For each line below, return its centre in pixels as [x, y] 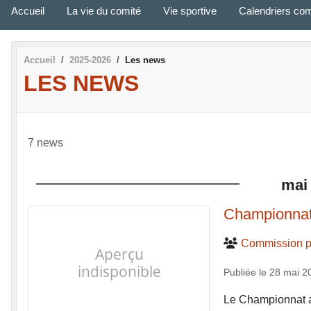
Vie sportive [190, 10]
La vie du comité [104, 10]
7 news [45, 142]
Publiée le [246, 272]
